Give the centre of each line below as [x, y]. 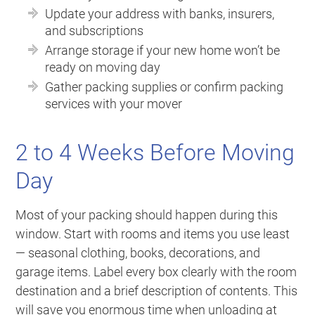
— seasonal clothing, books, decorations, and [138, 253]
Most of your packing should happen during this [147, 215]
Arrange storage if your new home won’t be [163, 51]
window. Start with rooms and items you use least [153, 234]
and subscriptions [95, 31]
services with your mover [114, 104]
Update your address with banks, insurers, [160, 14]
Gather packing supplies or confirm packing [165, 87]
